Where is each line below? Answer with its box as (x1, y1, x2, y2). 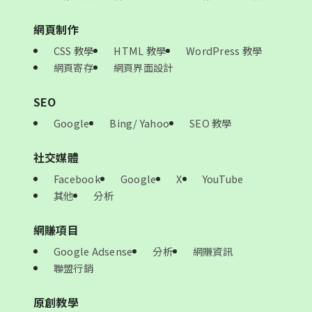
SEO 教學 (189, 116, 232, 131)
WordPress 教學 (186, 43, 263, 58)
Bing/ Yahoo (109, 116, 170, 131)
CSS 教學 (54, 43, 94, 58)
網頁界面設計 (113, 60, 173, 75)
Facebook (54, 171, 100, 187)
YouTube (202, 171, 244, 187)
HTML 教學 (114, 43, 166, 58)
